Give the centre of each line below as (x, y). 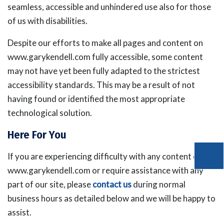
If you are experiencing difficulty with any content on (105, 156)
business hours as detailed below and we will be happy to (111, 198)
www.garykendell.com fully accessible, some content (105, 57)
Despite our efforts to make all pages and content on (105, 43)
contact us (112, 184)
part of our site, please (50, 184)
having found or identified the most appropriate (96, 99)
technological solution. (50, 113)
